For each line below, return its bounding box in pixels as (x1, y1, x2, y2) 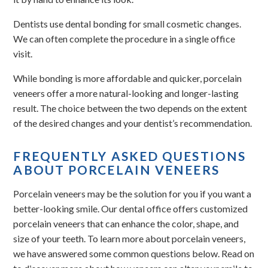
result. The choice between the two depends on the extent (13, 102, 248, 114)
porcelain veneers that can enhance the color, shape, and (13, 218, 239, 229)
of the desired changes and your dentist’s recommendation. (13, 117, 252, 129)
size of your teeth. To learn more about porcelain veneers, (13, 233, 246, 244)
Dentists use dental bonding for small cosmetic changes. (13, 17, 242, 29)
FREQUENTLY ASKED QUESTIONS (13, 148, 246, 163)
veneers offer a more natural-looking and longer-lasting (13, 87, 239, 99)
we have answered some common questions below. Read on (13, 248, 255, 259)
